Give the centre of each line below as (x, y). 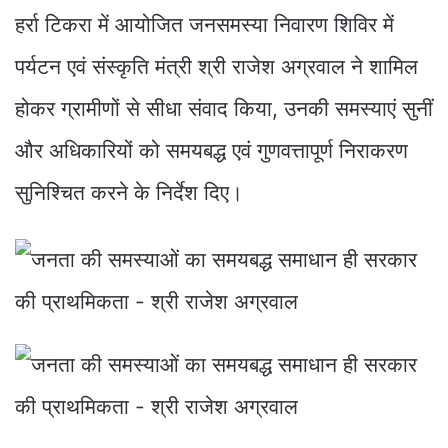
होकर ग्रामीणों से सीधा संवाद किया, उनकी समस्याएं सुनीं (224, 108)
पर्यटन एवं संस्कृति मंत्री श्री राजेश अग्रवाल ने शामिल (216, 66)
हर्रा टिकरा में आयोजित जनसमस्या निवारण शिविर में (204, 24)
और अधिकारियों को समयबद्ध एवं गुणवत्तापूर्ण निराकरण (211, 150)
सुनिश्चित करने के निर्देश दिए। (129, 192)
